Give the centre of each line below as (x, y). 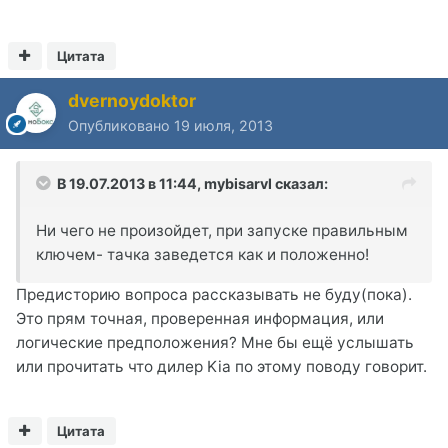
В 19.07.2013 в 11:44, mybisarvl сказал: (192, 183)
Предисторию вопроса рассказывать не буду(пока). (214, 294)
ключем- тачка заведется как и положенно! (202, 254)
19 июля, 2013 (223, 125)
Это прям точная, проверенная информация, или (200, 318)
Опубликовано (121, 125)
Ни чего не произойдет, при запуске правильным (222, 230)
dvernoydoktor (132, 100)
